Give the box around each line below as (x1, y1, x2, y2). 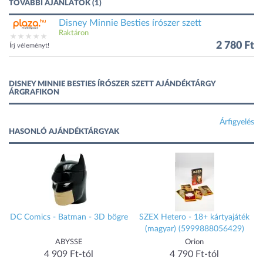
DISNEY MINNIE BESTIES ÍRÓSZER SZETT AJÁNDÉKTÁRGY (9, 80, 216, 88)
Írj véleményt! (9, 42, 49, 49)
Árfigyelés (220, 118, 254, 126)
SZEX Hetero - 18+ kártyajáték (139, 213, 249, 221)
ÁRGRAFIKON (9, 89, 59, 96)
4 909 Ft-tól (44, 249, 93, 259)
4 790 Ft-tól (170, 249, 219, 259)
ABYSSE (55, 238, 83, 246)
